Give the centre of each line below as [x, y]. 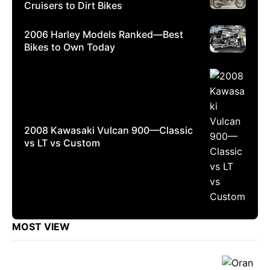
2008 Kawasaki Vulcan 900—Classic [108, 130]
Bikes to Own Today [70, 47]
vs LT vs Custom [62, 143]
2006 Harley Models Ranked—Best [104, 35]
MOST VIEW [41, 227]
